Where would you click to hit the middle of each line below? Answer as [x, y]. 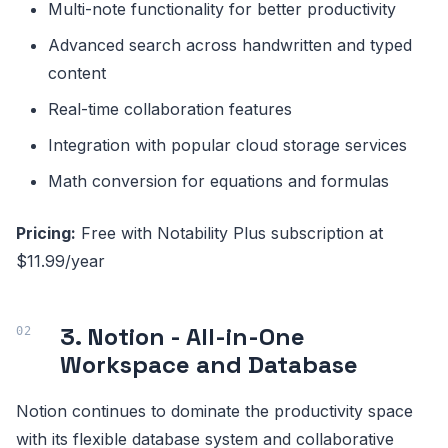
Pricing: [46, 233]
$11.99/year [60, 261]
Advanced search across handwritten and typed [230, 45]
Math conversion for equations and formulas [218, 181]
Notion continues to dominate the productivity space [214, 411]
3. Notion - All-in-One [182, 337]
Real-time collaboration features [170, 109]
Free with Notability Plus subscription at [229, 233]
